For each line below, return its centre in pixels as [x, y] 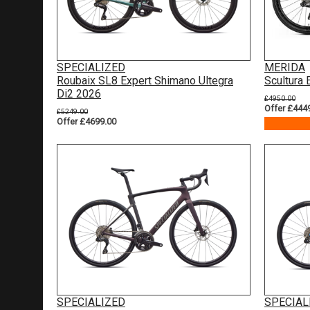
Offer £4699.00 [86, 121]
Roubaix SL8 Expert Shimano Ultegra [145, 80]
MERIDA [285, 67]
